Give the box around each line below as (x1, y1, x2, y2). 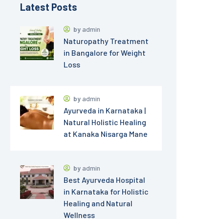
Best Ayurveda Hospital (64, 175, 145, 185)
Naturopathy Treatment (64, 36, 149, 46)
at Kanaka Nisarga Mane (64, 129, 148, 139)
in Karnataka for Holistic (64, 187, 149, 197)
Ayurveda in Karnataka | (64, 106, 146, 115)
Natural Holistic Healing (64, 117, 146, 127)
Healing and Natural (64, 198, 132, 208)
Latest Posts (20, 1, 77, 13)
